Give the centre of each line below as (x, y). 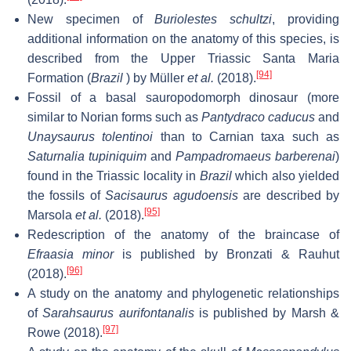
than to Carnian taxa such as (246, 136)
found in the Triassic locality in (114, 175)
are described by (289, 195)
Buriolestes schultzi (213, 19)
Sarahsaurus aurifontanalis (118, 313)
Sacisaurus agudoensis (172, 195)
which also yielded (286, 175)
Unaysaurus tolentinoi (90, 136)
